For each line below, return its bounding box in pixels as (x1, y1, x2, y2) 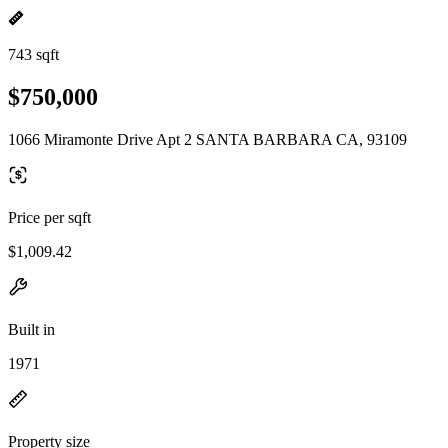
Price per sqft (8, 208, 91, 226)
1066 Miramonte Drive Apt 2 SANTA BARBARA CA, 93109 (8, 130, 407, 148)
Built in (8, 320, 55, 338)
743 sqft (8, 46, 59, 63)
